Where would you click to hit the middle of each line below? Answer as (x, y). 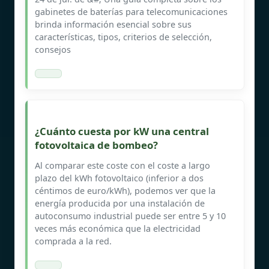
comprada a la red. (73, 241)
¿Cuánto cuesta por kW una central (122, 131)
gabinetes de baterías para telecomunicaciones (131, 11)
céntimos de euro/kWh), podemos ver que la (125, 190)
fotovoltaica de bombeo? (96, 145)
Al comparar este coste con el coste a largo (122, 165)
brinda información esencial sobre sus (113, 24)
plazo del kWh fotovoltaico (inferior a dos (119, 178)
